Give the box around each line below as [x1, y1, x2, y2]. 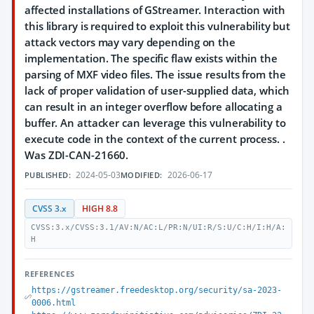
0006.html [31, 298, 76, 308]
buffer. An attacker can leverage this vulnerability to [25, 116, 286, 130]
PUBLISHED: [25, 170, 71, 180]
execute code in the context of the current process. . [25, 132, 285, 146]
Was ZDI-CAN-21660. [25, 148, 129, 162]
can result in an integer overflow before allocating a [25, 100, 282, 114]
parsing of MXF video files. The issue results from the [25, 67, 286, 81]
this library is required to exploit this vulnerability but [25, 19, 291, 33]
